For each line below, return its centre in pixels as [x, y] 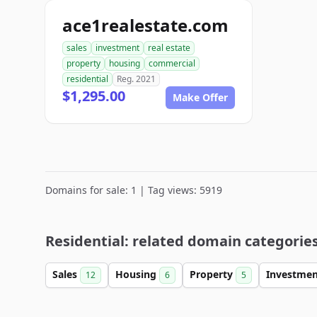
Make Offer [200, 97]
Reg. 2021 [136, 79]
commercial [172, 63]
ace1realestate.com [145, 25]
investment [117, 48]
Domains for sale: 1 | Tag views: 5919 [134, 190]
